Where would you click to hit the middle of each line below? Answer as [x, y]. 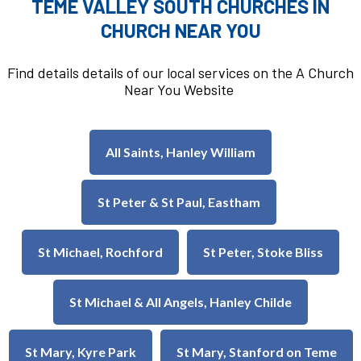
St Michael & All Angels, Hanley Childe [180, 302]
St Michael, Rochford [100, 252]
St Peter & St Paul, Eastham [179, 202]
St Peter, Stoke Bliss [263, 252]
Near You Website [180, 90]
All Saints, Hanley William [180, 152]
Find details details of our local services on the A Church [180, 73]
